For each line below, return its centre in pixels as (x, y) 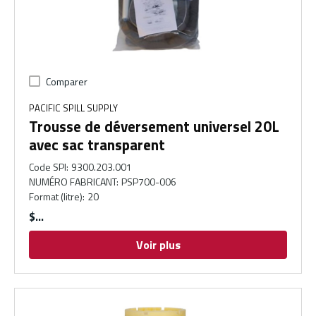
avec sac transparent (97, 145)
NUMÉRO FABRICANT (73, 182)
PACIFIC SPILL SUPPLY (73, 108)
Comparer (67, 82)
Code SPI (48, 167)
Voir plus (158, 245)
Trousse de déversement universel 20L (154, 127)
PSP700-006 (149, 182)
